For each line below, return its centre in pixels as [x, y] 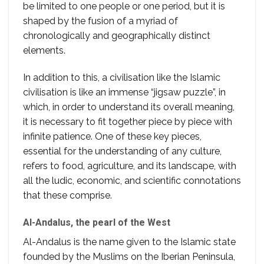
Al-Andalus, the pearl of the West [97, 222]
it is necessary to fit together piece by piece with [128, 121]
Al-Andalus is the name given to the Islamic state [129, 242]
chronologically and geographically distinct [117, 36]
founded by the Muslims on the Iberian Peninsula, [129, 256]
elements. [44, 51]
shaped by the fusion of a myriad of [100, 21]
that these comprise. [67, 195]
